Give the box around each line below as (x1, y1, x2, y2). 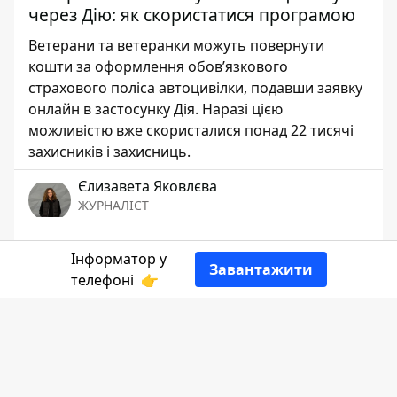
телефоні (70, 270, 137, 290)
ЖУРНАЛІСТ (78, 197, 149, 214)
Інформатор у (70, 249, 167, 269)
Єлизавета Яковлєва (78, 176, 217, 196)
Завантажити (208, 260, 313, 279)
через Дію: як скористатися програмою (28, 3, 355, 27)
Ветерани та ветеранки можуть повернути (28, 35, 324, 55)
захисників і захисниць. (28, 142, 191, 161)
